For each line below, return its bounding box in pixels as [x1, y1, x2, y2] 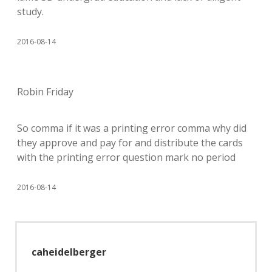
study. [17, 4, 44, 18]
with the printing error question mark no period [17, 150, 236, 164]
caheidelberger [32, 245, 106, 259]
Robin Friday [17, 84, 73, 98]
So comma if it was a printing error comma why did [17, 121, 246, 135]
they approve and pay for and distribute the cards [17, 135, 243, 149]
